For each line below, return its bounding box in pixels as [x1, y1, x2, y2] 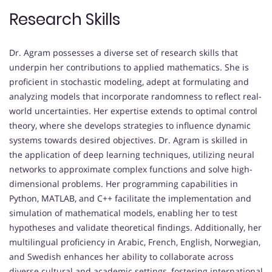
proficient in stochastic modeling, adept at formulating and [9, 76, 249, 88]
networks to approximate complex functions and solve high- [9, 163, 253, 175]
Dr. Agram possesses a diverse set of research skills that [9, 47, 238, 59]
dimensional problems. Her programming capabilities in [9, 178, 238, 190]
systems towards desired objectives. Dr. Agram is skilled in [9, 134, 248, 146]
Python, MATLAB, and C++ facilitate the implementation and [9, 192, 251, 205]
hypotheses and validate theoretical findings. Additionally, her [9, 222, 262, 234]
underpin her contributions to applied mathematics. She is [9, 61, 249, 73]
